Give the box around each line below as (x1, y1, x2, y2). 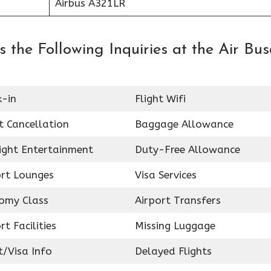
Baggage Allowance (134, 118, 233, 130)
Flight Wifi (134, 93, 186, 105)
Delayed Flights (134, 245, 212, 257)
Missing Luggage (134, 220, 215, 232)
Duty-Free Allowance (134, 143, 240, 155)
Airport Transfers (134, 194, 221, 206)
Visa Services (134, 169, 197, 181)
